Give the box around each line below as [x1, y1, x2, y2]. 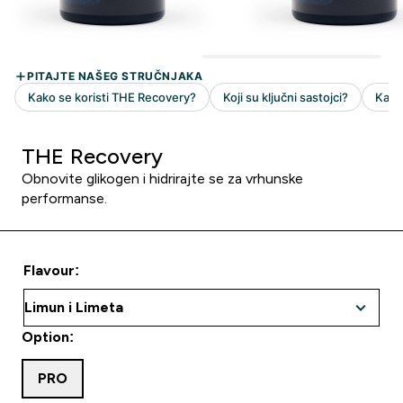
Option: [22, 329, 74, 345]
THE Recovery [22, 144, 163, 168]
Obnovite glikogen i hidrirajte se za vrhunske [22, 171, 303, 186]
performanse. [22, 191, 107, 206]
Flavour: [23, 263, 79, 278]
